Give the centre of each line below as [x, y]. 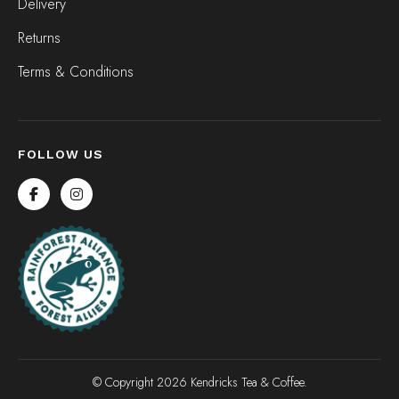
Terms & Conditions [76, 72]
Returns [39, 38]
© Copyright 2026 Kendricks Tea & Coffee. [199, 382]
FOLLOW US [61, 154]
